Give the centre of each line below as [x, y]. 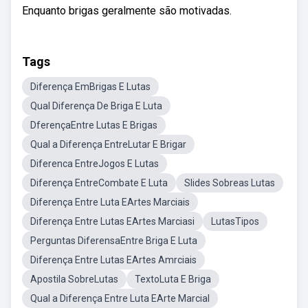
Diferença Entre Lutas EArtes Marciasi [112, 221]
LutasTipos [235, 221]
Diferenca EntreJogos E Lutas [95, 164]
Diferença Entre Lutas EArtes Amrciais [113, 260]
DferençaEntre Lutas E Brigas [94, 125]
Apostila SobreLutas [74, 279]
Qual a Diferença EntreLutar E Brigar [108, 144]
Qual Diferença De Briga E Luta [96, 106]
